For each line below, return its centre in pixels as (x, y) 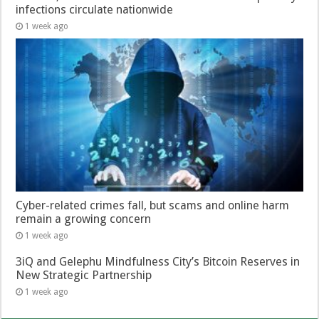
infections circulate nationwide (95, 10)
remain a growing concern (84, 219)
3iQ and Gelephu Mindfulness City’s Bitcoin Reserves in (158, 262)
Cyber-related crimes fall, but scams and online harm (153, 206)
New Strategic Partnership (84, 276)
